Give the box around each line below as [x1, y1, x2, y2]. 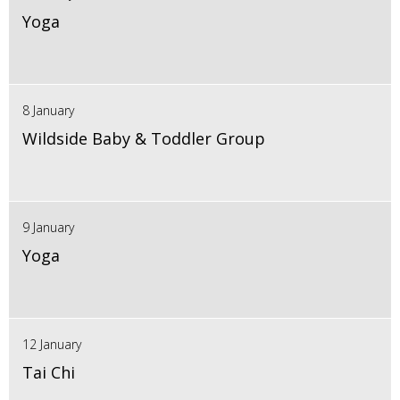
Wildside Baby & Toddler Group [22, 127, 265, 149]
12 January [22, 335, 81, 353]
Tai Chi [22, 361, 75, 383]
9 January [22, 218, 74, 236]
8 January [22, 101, 74, 119]
